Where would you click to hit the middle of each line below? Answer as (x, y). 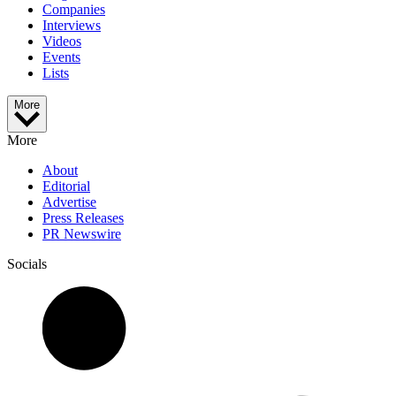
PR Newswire (82, 234)
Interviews (72, 26)
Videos (62, 42)
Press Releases (83, 218)
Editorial (66, 187)
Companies (74, 10)
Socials (27, 264)
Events (61, 57)
